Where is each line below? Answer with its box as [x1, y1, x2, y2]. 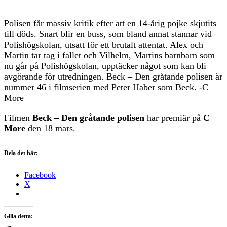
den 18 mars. [25, 123, 75, 133]
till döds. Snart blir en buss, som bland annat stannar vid [4, 28, 212, 39]
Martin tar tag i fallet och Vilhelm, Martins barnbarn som [4, 50, 215, 60]
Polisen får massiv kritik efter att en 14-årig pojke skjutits [4, 18, 216, 28]
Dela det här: [4, 149, 38, 157]
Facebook [24, 170, 56, 179]
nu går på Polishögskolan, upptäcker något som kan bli [4, 60, 206, 71]
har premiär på [144, 112, 203, 123]
